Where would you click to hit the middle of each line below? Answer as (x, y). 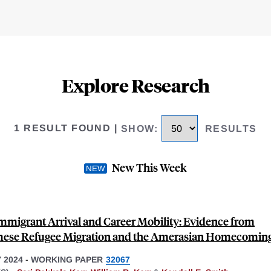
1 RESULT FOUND (63, 128)
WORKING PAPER (67, 259)
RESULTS (231, 128)
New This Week (149, 167)
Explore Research (135, 85)
